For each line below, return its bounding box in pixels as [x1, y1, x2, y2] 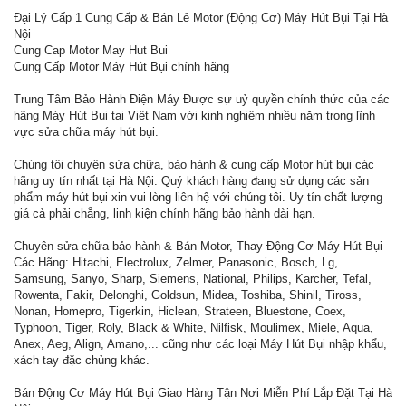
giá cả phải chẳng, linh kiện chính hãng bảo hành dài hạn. [14, 207, 315, 221]
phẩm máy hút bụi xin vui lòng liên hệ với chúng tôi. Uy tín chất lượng [14, 190, 382, 205]
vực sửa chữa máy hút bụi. [14, 125, 159, 140]
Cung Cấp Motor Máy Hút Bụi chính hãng [14, 60, 229, 74]
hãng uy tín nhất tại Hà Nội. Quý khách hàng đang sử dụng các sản [14, 174, 369, 188]
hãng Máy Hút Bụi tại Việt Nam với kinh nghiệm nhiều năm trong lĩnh [14, 109, 375, 123]
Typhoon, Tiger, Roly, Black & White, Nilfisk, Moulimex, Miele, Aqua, [14, 321, 373, 335]
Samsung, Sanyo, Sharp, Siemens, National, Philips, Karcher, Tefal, [14, 272, 372, 286]
